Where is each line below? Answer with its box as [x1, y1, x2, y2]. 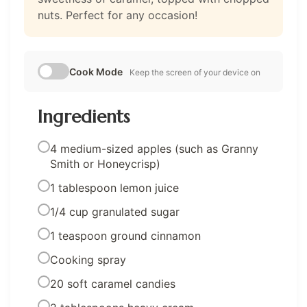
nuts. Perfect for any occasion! [38, 8, 197, 23]
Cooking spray [50, 253, 126, 267]
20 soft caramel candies [50, 277, 175, 291]
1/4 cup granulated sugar [50, 205, 180, 219]
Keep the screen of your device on [130, 67, 260, 78]
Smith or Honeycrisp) [50, 157, 160, 171]
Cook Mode [69, 66, 123, 78]
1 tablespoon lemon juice [50, 181, 179, 195]
